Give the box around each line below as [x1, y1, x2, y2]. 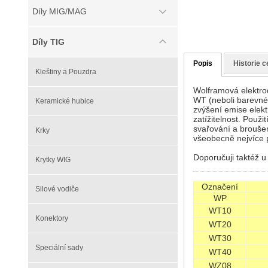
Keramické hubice [35, 97, 94, 105]
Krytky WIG [35, 156, 71, 164]
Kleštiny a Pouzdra [35, 68, 96, 76]
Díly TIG [32, 37, 65, 47]
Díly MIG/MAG [32, 7, 87, 16]
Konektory [35, 214, 68, 223]
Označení [202, 182, 238, 191]
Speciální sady [35, 243, 83, 252]
